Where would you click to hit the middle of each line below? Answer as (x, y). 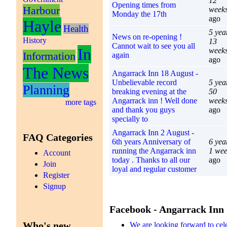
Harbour (42, 10)
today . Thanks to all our (151, 160)
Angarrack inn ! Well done (154, 100)
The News (56, 73)
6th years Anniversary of (151, 141)
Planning (46, 90)
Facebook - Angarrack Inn (167, 209)
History (35, 40)
